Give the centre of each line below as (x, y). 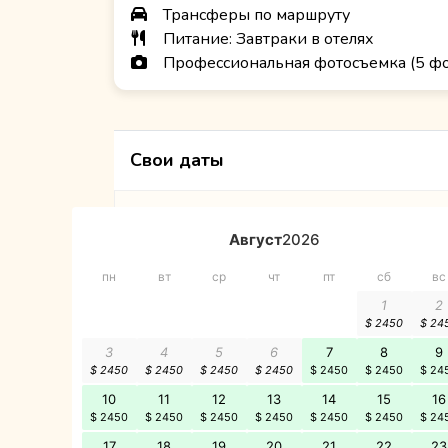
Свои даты (177, 160)
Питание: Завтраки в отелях (266, 39)
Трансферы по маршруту (254, 15)
